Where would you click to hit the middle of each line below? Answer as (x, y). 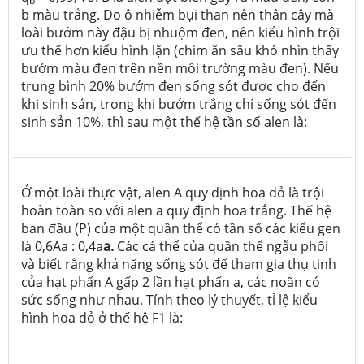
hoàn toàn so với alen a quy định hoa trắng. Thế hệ (176, 210)
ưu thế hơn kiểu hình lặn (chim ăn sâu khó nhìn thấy (180, 50)
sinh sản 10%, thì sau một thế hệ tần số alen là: (164, 121)
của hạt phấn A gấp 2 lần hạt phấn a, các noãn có (171, 282)
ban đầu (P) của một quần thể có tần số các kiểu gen (181, 228)
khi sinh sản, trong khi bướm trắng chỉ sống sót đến (179, 104)
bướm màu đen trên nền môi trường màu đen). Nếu (180, 68)
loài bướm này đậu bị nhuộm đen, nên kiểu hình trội (180, 32)
